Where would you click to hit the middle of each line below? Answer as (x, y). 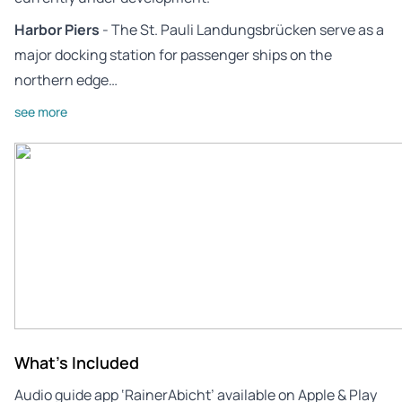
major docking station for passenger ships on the (173, 54)
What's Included (77, 362)
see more (41, 111)
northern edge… (66, 79)
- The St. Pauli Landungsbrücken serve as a (242, 29)
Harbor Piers (57, 29)
